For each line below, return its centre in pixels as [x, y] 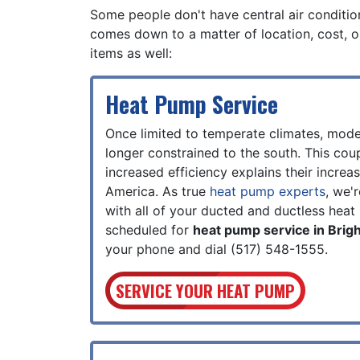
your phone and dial [168, 249]
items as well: [131, 53]
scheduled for [149, 230]
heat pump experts [268, 191]
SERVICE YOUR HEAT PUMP [205, 290]
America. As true [157, 191]
